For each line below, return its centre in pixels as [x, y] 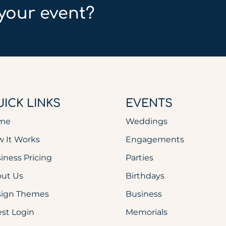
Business [144, 194]
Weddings [147, 122]
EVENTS [149, 104]
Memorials [147, 212]
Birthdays [145, 176]
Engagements [155, 140]
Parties [140, 158]
